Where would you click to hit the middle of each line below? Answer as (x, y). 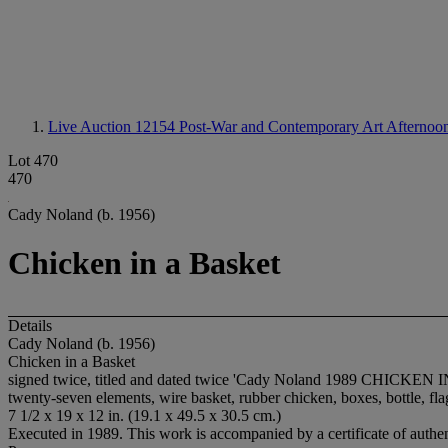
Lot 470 (33, 160)
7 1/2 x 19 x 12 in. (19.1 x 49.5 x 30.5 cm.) (144, 415)
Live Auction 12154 (113, 126)
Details (30, 325)
